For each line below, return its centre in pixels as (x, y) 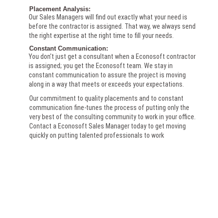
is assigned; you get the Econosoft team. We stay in (101, 66)
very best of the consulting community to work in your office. (113, 117)
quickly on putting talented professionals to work (97, 136)
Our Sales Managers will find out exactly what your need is (108, 17)
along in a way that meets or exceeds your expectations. (107, 84)
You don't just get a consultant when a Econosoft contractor (112, 57)
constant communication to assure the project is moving (108, 75)
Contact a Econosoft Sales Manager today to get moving (108, 126)
